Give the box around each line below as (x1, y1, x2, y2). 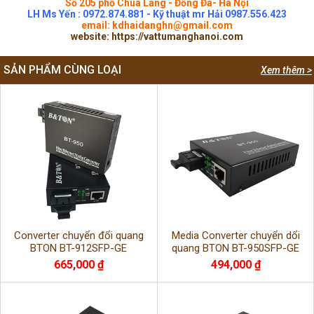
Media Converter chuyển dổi (171, 229, 300, 243)
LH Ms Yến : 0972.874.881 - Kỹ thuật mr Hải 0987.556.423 (27, 8, 287, 20)
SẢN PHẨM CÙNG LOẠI (4, 63, 121, 77)
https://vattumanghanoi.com (111, 31, 243, 43)
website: (71, 31, 111, 43)
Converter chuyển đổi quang (13, 229, 144, 243)
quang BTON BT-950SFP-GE (172, 242, 299, 255)
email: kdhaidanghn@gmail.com (81, 20, 233, 32)
